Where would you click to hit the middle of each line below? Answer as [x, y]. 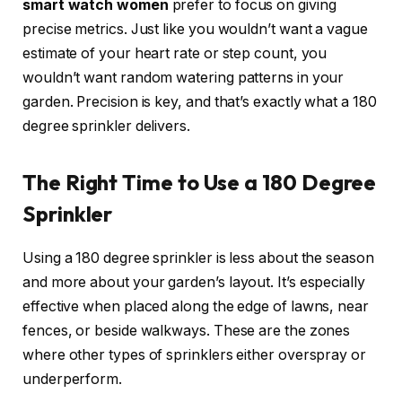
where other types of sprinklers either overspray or [194, 354]
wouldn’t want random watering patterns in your [184, 77]
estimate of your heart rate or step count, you [175, 53]
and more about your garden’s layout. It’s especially [194, 282]
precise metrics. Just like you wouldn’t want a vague [195, 29]
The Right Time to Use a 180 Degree [200, 182]
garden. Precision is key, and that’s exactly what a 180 [200, 101]
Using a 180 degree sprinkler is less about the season [198, 258]
